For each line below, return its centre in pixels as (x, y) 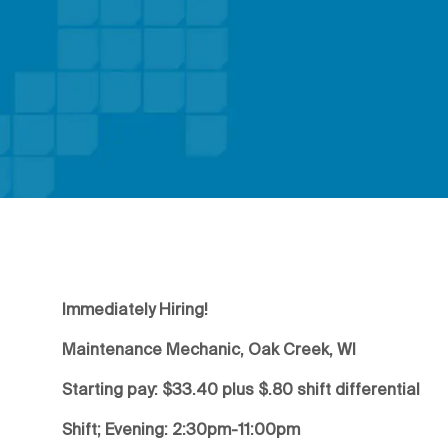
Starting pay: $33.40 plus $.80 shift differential (241, 388)
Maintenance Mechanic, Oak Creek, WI (209, 348)
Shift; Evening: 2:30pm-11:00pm (181, 428)
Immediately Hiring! (135, 308)
